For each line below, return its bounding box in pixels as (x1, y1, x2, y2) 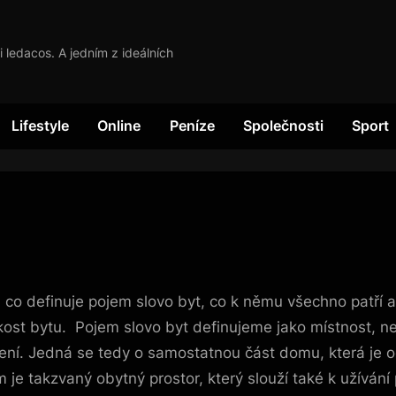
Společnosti (242, 117, 324, 135)
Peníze (169, 117, 215, 135)
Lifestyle (11, 117, 70, 135)
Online (97, 117, 141, 135)
